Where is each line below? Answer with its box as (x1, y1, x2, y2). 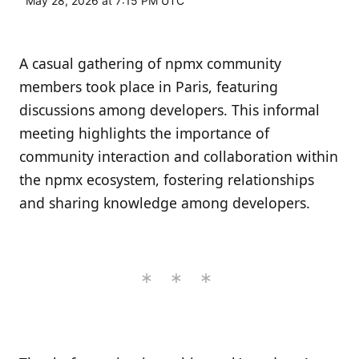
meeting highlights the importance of (19, 123, 269, 143)
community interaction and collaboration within (19, 147, 338, 167)
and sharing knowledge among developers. (19, 193, 310, 213)
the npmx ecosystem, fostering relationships (19, 170, 314, 190)
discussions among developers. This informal (19, 100, 320, 120)
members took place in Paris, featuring (19, 77, 278, 97)
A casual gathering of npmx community (19, 54, 281, 74)
